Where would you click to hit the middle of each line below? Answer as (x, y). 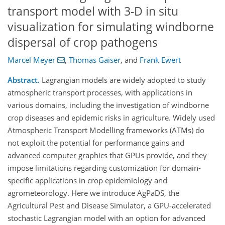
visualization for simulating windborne (111, 27)
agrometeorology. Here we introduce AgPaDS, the (93, 193)
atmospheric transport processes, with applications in (100, 93)
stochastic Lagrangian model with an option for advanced (106, 218)
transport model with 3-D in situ (93, 11)
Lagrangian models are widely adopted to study (123, 80)
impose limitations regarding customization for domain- (104, 168)
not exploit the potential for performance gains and (96, 143)
